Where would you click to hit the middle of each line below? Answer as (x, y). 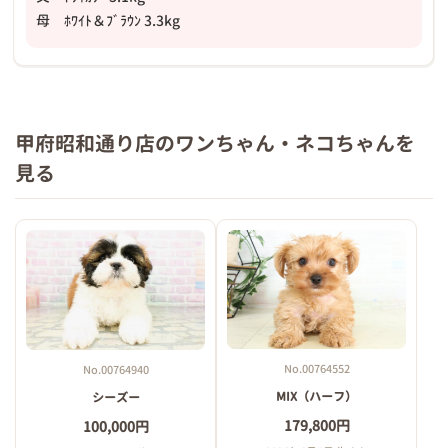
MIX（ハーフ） (316, 397)
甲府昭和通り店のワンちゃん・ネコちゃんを (215, 143)
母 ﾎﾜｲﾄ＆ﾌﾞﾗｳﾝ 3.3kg (108, 21)
